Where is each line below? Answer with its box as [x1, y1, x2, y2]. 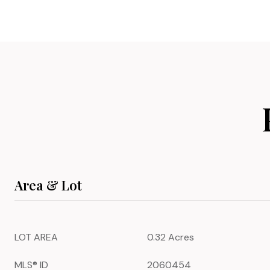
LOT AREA [14, 231, 58, 243]
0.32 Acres [147, 231, 194, 243]
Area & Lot [14, 176, 82, 194]
